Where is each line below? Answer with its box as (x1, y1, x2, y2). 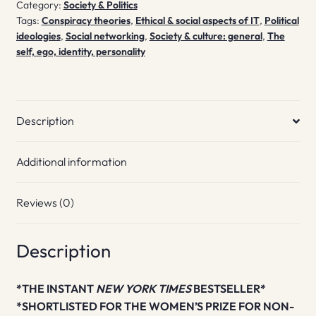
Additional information (16, 154, 127, 169)
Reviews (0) (16, 195, 74, 210)
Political (264, 14, 299, 28)
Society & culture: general (149, 30, 262, 43)
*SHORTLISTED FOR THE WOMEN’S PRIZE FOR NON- (16, 298, 294, 313)
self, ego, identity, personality (16, 45, 145, 59)
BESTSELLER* (190, 281, 266, 296)
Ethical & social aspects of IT (135, 14, 260, 28)
